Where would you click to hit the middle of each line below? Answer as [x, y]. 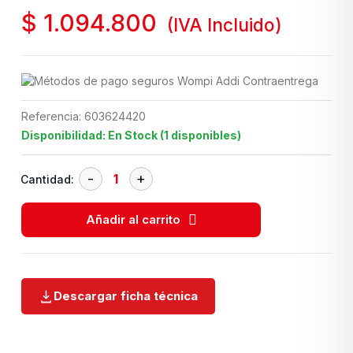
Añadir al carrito [133, 220]
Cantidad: [47, 179]
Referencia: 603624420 [84, 117]
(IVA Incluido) [225, 25]
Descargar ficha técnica [126, 296]
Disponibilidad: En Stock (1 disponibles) [131, 136]
